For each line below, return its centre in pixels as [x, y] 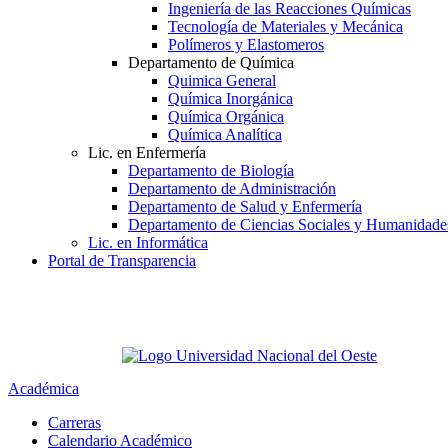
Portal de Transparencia [122, 261]
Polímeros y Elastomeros [246, 45]
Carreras [74, 423]
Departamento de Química [211, 63]
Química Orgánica [226, 117]
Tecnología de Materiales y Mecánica [285, 27]
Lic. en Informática [148, 243]
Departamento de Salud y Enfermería [245, 207]
